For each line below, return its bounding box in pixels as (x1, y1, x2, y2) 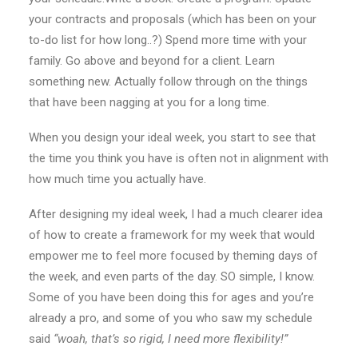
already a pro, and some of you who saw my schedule (29, 311, 312, 325)
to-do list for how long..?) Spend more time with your (29, 33, 307, 47)
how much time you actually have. (29, 172, 206, 186)
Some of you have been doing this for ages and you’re (29, 290, 314, 304)
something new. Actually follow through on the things (29, 74, 308, 89)
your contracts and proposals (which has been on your (29, 12, 316, 26)
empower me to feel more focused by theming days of (29, 249, 318, 263)
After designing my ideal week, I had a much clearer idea (29, 207, 323, 221)
